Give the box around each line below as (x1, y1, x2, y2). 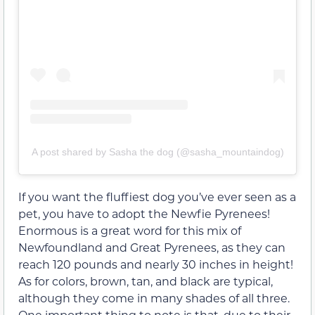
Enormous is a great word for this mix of (18, 222, 241, 238)
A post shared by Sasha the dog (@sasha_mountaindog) (31, 146, 284, 157)
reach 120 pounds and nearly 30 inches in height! (18, 256, 293, 271)
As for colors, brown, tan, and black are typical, (18, 273, 273, 288)
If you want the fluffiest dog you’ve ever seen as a (18, 188, 296, 204)
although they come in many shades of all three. (18, 290, 290, 305)
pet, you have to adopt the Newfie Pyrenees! (18, 205, 270, 221)
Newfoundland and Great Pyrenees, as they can (18, 239, 285, 255)
